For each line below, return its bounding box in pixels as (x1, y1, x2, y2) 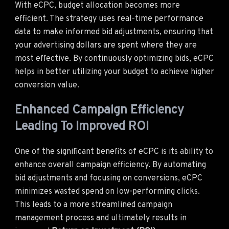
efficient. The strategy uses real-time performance (15, 13, 203, 24)
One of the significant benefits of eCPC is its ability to (15, 146, 213, 157)
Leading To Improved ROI (15, 119, 149, 134)
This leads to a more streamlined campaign (15, 199, 172, 210)
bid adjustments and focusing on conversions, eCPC (15, 173, 202, 184)
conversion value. (15, 80, 79, 90)
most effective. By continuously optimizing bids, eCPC (15, 53, 214, 64)
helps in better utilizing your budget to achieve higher (15, 66, 214, 77)
